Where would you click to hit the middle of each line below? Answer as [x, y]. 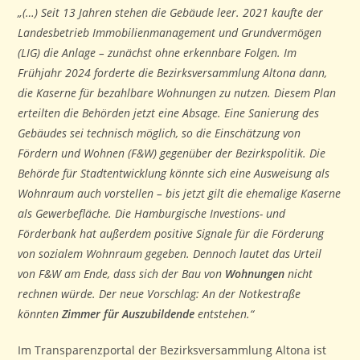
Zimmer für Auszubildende [130, 313]
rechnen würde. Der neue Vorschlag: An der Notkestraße [160, 293]
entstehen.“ [226, 313]
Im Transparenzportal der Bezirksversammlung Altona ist [172, 350]
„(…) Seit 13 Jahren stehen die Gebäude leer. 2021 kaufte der [171, 12]
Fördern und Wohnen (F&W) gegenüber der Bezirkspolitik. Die [172, 153]
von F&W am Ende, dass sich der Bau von [122, 273]
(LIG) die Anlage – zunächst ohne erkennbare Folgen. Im [157, 52]
